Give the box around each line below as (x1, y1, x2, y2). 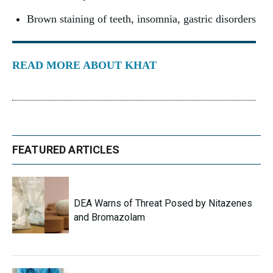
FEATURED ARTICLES (12, 143, 120, 156)
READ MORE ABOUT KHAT (12, 59, 157, 71)
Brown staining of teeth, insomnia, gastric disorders (27, 13, 256, 25)
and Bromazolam (74, 211, 145, 223)
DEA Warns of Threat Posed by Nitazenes (74, 197, 252, 209)
